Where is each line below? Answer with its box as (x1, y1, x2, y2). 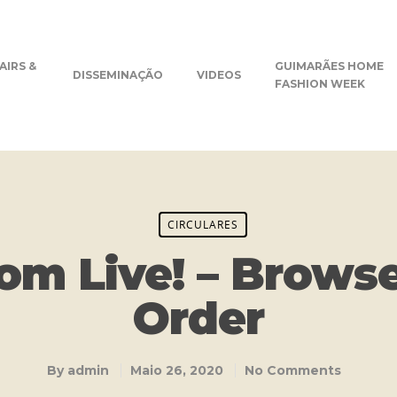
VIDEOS (197, 68, 242, 82)
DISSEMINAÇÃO (73, 68, 164, 82)
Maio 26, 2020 (130, 362, 223, 378)
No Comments (245, 362, 341, 378)
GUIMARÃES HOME (275, 59, 385, 73)
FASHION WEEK (275, 77, 366, 90)
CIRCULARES (167, 217, 238, 232)
